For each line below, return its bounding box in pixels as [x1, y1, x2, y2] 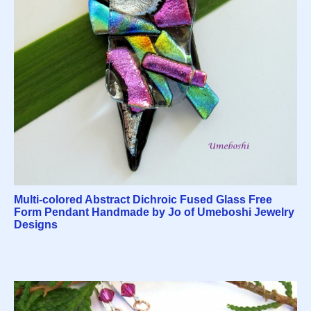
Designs [14, 219, 58, 231]
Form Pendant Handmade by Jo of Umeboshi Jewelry [14, 206, 294, 219]
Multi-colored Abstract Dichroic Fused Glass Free [14, 194, 272, 206]
